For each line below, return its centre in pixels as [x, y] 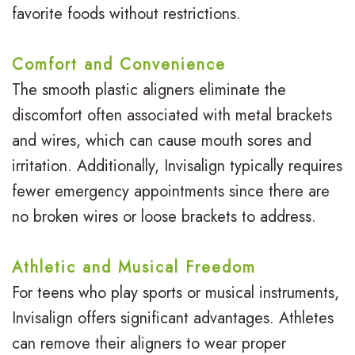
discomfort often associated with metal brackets [172, 116]
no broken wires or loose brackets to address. [164, 217]
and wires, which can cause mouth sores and [162, 141]
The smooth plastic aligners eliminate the [149, 90]
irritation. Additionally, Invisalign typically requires [177, 166]
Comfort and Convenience [119, 65]
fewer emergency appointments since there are [171, 192]
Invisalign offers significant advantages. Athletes [173, 319]
